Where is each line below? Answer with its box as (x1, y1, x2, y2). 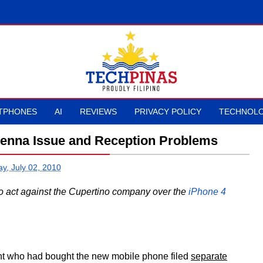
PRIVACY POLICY (134, 107, 201, 116)
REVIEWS (80, 107, 117, 116)
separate (191, 251, 227, 261)
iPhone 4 (188, 187, 226, 197)
